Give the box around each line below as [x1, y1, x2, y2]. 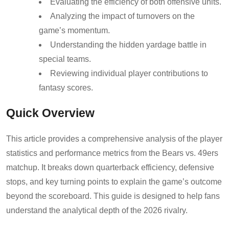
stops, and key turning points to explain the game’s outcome [6, 177, 222, 186]
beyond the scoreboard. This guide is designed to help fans [6, 191, 220, 200]
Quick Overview [6, 106, 95, 120]
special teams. [39, 54, 91, 63]
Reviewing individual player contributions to [50, 68, 208, 78]
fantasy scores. [39, 83, 93, 92]
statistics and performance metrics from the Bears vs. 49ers [6, 148, 218, 157]
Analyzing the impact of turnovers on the [50, 11, 195, 20]
